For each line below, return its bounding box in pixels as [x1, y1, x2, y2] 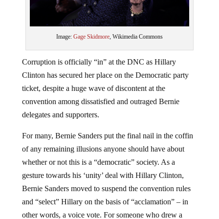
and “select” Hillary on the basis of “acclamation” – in [22, 197, 188, 206]
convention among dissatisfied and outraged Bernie [22, 97, 179, 106]
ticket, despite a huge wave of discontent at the [22, 84, 165, 92]
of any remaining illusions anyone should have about [22, 144, 184, 153]
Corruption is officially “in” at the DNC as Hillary [22, 57, 176, 66]
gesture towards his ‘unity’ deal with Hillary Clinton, [22, 171, 184, 179]
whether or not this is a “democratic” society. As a [22, 157, 175, 166]
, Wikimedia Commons [109, 33, 163, 40]
